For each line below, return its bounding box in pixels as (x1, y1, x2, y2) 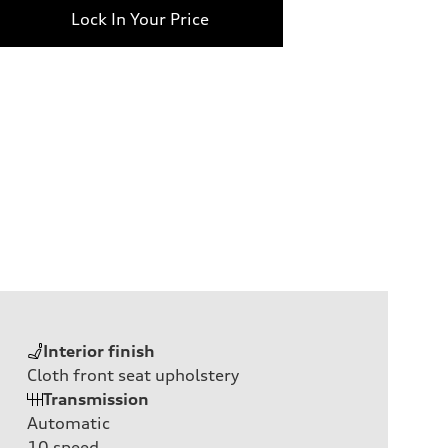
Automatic (27, 412, 110, 433)
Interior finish (43, 340, 155, 361)
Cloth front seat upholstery (27, 364, 239, 385)
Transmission (43, 388, 149, 409)
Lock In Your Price (70, 8, 209, 29)
